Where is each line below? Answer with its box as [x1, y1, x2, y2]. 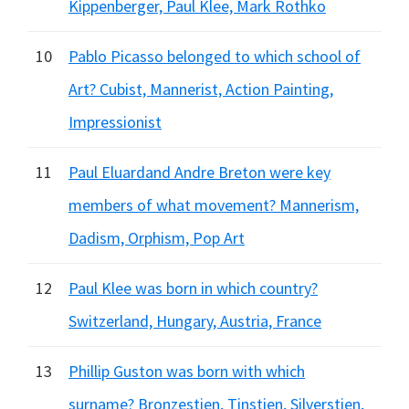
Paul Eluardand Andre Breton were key [68, 162, 330, 183]
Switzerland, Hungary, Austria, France [68, 310, 321, 331]
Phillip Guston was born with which [68, 361, 305, 382]
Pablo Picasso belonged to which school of [68, 46, 361, 67]
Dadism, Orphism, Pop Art [68, 227, 245, 248]
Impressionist [68, 111, 162, 132]
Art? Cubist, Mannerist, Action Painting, [68, 79, 333, 100]
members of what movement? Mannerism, [68, 194, 359, 215]
